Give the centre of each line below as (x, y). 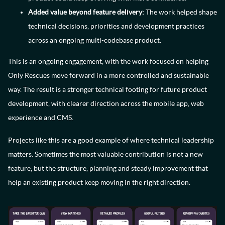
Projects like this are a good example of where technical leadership (111, 140)
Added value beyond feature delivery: (86, 12)
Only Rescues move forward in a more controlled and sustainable (108, 75)
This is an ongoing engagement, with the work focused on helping (108, 61)
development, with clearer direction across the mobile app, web (106, 103)
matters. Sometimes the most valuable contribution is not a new (105, 154)
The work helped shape (181, 12)
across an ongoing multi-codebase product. (95, 40)
